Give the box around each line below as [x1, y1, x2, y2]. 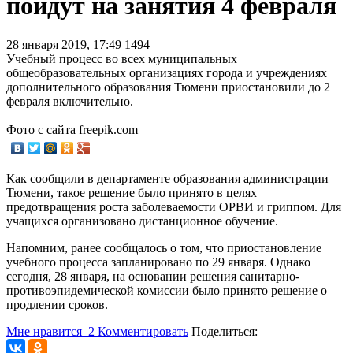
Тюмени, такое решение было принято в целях [6, 185, 257, 199]
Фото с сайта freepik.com [6, 122, 138, 136]
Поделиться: [191, 324, 258, 338]
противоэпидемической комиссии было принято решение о [6, 283, 327, 297]
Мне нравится [6, 324, 85, 338]
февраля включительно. [6, 94, 133, 108]
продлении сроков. [6, 297, 108, 311]
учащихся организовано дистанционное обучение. [6, 214, 278, 228]
